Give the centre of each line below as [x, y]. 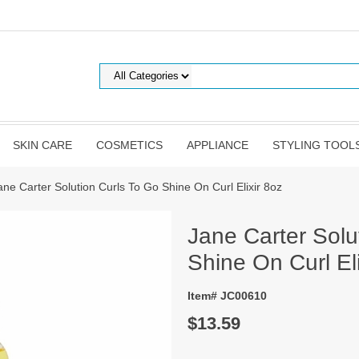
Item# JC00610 [227, 296]
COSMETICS [129, 145]
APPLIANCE [217, 145]
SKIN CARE [42, 145]
